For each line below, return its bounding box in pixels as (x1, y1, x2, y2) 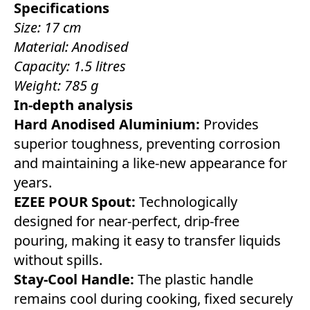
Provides (200, 115, 259, 134)
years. (14, 173, 52, 192)
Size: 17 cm (14, 18, 82, 37)
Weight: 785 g (14, 76, 99, 95)
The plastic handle (134, 270, 253, 289)
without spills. (14, 250, 102, 270)
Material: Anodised (14, 37, 129, 57)
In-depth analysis (14, 95, 133, 115)
